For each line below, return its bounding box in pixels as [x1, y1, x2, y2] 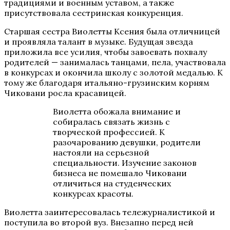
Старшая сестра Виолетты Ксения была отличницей [4, 26, 220, 37]
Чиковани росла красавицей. [4, 88, 126, 99]
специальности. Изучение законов [53, 158, 197, 168]
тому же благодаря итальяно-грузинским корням [4, 78, 209, 88]
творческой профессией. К [53, 127, 165, 138]
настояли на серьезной [53, 147, 149, 158]
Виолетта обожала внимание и [53, 106, 181, 117]
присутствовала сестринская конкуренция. [4, 8, 183, 18]
